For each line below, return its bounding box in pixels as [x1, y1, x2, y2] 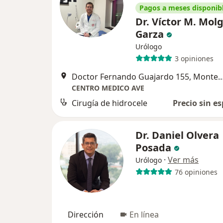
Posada [135, 141, 174, 154]
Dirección [68, 209, 104, 220]
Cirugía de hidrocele [72, 98, 147, 109]
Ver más [168, 154, 199, 165]
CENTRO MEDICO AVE [72, 83, 144, 93]
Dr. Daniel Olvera [135, 128, 219, 142]
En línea [129, 209, 159, 220]
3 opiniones [174, 53, 214, 63]
